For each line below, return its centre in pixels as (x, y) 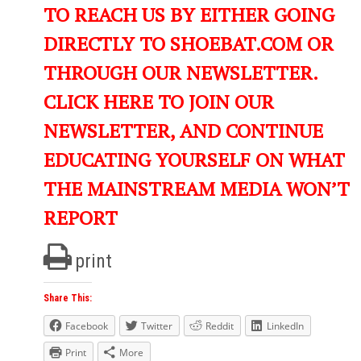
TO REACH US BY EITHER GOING (189, 15)
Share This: (68, 299)
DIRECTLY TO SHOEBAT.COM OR (189, 44)
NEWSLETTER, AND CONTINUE (183, 131)
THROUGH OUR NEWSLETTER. (180, 73)
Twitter (157, 326)
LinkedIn (285, 326)
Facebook (87, 326)
